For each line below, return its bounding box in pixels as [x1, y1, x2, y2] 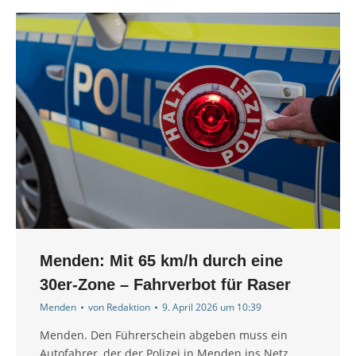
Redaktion [106, 300, 150, 315]
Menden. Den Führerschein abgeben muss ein [40, 327, 288, 343]
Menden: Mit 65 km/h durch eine [40, 252, 283, 270]
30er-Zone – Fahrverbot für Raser [40, 276, 291, 294]
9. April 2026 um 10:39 [162, 300, 261, 315]
